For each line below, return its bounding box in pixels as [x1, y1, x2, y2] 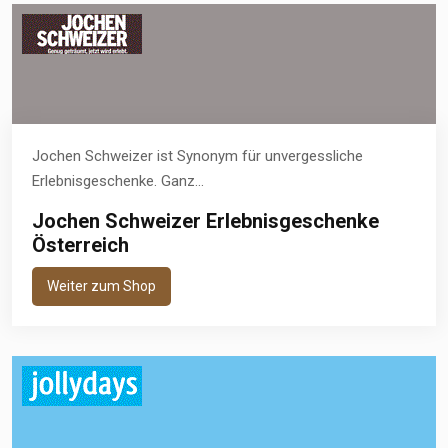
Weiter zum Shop [47, 277, 156, 294]
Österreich [32, 232, 129, 257]
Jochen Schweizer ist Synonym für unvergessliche [32, 146, 363, 165]
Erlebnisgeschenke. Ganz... [32, 171, 204, 190]
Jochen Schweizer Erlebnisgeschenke [32, 208, 379, 233]
